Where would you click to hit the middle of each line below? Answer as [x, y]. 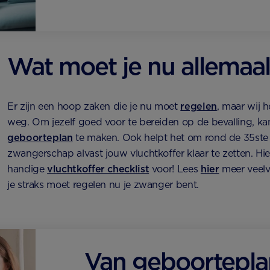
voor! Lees [175, 169]
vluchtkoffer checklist [98, 169]
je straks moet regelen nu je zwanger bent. [103, 185]
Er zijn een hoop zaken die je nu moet [94, 107]
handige [27, 169]
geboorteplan [40, 138]
